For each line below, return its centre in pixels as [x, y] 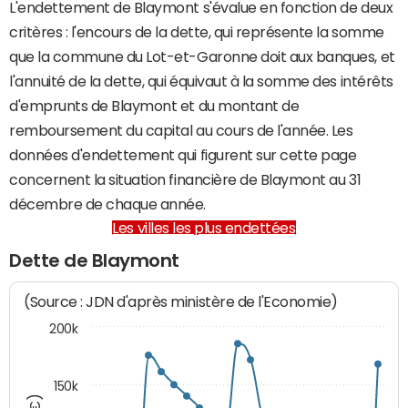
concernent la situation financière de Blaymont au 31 [185, 179]
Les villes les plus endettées [204, 228]
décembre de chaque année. [108, 204]
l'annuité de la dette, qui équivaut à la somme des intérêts [201, 81]
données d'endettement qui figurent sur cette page [183, 155]
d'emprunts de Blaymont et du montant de [154, 106]
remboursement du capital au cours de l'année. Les [181, 130]
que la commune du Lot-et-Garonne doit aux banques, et [202, 56]
